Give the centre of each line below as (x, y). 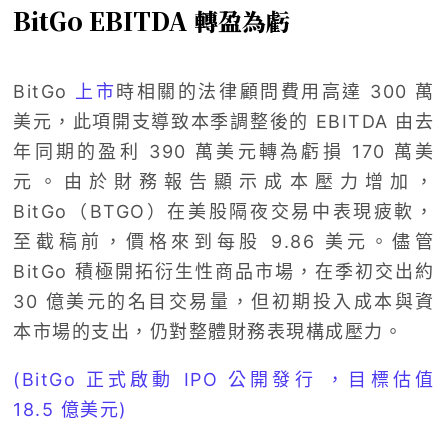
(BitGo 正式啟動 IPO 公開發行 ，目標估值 (224, 379)
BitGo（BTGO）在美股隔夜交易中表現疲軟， (224, 211)
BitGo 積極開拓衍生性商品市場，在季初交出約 (224, 271)
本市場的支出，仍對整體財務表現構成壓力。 (208, 331)
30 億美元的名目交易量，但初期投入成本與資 (224, 301)
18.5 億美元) (70, 409)
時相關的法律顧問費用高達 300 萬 (275, 91)
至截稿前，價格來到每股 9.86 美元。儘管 (224, 241)
